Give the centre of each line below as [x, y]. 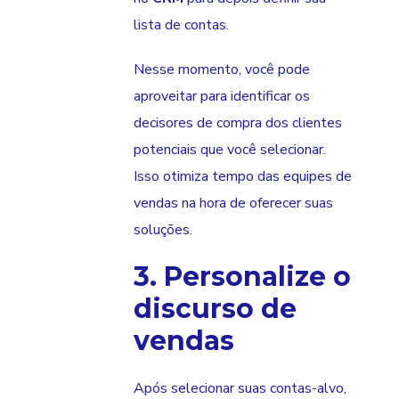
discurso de [215, 309]
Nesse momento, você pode [222, 70]
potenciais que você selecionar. [230, 150]
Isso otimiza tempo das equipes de [243, 177]
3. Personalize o [242, 277]
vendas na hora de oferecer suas [233, 204]
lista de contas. [181, 25]
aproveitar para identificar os [222, 97]
